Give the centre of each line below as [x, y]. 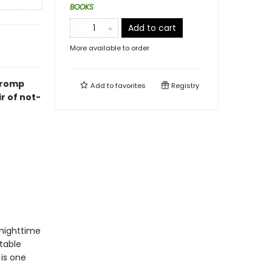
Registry [184, 86]
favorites [131, 86]
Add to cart [152, 28]
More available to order [110, 48]
